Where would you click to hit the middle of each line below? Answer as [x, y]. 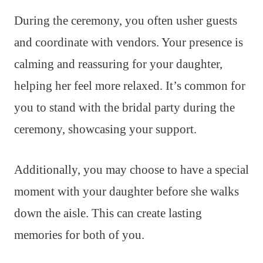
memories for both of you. [79, 235]
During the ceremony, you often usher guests [126, 20]
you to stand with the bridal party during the [124, 107]
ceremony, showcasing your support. [105, 129]
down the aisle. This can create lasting [108, 213]
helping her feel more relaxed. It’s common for [130, 85]
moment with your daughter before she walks [127, 191]
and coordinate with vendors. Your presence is [129, 42]
